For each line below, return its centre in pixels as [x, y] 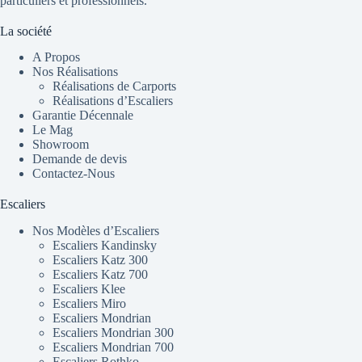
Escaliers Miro [89, 304]
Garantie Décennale [83, 116]
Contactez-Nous [74, 174]
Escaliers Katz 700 [100, 275]
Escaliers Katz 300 [100, 260]
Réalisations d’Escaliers [113, 101]
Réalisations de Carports [114, 86]
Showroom [61, 145]
